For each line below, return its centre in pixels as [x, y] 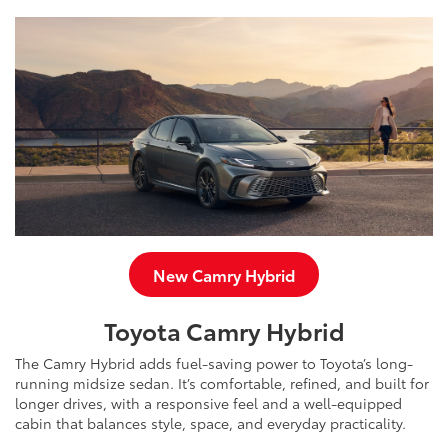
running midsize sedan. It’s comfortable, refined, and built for [222, 382]
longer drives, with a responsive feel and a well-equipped [208, 402]
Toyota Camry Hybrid [224, 329]
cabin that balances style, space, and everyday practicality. [210, 422]
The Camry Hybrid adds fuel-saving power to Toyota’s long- [214, 362]
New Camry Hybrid [224, 274]
